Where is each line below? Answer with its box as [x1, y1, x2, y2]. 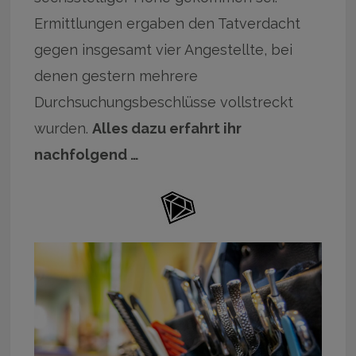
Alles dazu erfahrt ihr [92, 119, 242, 137]
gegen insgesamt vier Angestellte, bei [34, 41, 293, 58]
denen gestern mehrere [34, 67, 199, 84]
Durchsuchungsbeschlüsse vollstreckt [34, 93, 294, 110]
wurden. [34, 119, 93, 137]
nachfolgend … [34, 145, 140, 163]
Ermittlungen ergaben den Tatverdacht [34, 14, 301, 32]
